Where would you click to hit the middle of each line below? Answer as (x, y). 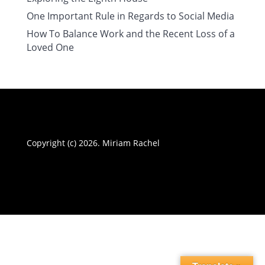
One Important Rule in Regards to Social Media (130, 16)
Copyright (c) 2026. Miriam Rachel (93, 143)
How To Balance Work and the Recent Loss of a (130, 34)
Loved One (50, 48)
